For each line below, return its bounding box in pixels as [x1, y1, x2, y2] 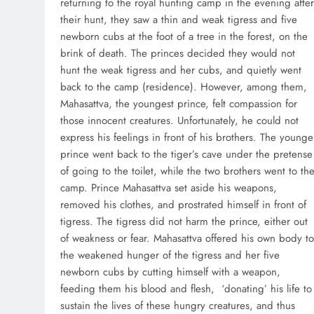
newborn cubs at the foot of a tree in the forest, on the [60, 29, 308, 45]
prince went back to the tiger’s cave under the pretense [60, 146, 313, 163]
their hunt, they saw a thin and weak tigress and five [60, 12, 297, 28]
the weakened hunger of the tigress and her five [60, 247, 280, 264]
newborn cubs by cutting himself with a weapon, [60, 264, 280, 280]
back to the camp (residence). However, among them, [60, 79, 307, 95]
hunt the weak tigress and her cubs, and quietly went [60, 62, 301, 78]
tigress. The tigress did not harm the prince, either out [60, 214, 308, 230]
